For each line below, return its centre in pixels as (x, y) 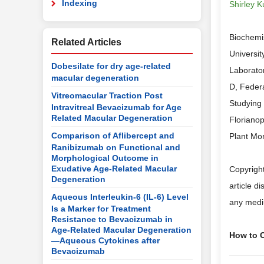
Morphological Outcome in (105, 157)
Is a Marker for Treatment (101, 208)
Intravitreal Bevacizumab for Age (116, 107)
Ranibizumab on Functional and (116, 147)
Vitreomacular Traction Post (107, 95)
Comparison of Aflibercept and (113, 136)
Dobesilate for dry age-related (111, 66)
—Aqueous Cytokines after (105, 240)
